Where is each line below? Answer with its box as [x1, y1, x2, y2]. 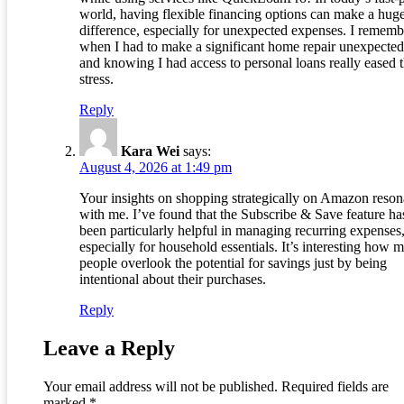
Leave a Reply [43, 336, 175, 361]
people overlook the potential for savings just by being [79, 255, 387, 271]
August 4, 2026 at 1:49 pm [79, 160, 232, 176]
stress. [79, 71, 114, 87]
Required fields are [281, 379, 389, 395]
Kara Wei [121, 143, 179, 160]
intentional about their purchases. [79, 271, 266, 288]
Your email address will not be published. [43, 379, 278, 395]
